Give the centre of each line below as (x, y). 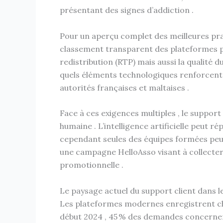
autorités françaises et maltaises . (124, 87)
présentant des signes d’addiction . (127, 10)
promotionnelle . (92, 165)
